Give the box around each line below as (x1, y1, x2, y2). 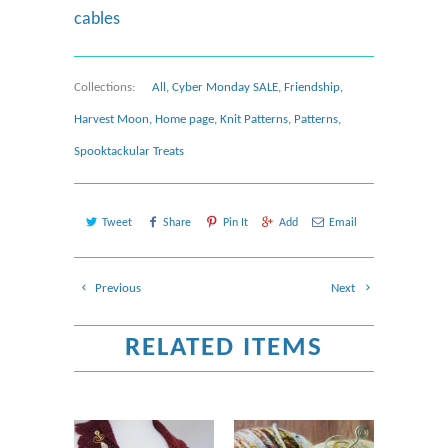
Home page (155, 113, 214, 127)
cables (74, 10, 120, 30)
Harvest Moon (74, 113, 149, 127)
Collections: (74, 81, 135, 95)
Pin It (222, 217, 248, 230)
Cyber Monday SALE (172, 81, 278, 95)
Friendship (284, 81, 340, 95)
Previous (92, 282, 142, 296)
